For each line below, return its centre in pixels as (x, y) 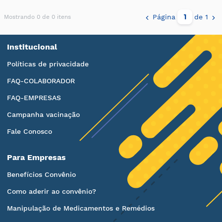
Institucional (32, 47)
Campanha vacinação (43, 114)
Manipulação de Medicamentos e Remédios (81, 208)
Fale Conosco (29, 131)
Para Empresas (36, 157)
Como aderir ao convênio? (52, 191)
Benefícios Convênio (41, 174)
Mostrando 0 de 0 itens (37, 17)
